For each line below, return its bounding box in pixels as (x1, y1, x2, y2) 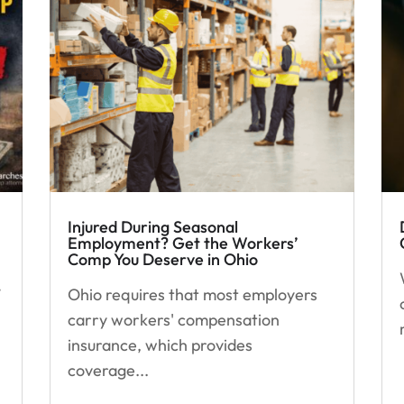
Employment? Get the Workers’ (67, 232, 298, 253)
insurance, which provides (67, 334, 252, 355)
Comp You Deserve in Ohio (67, 248, 258, 270)
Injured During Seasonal (67, 216, 238, 237)
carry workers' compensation (67, 308, 280, 330)
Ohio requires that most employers (67, 283, 317, 305)
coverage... (67, 359, 149, 381)
